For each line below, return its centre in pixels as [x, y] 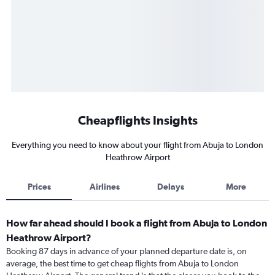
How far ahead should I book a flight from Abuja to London [137, 223]
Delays [170, 187]
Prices [39, 187]
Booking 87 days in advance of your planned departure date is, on [126, 251]
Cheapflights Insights [137, 120]
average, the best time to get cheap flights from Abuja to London [122, 264]
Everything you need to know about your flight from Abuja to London [137, 145]
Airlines [105, 187]
